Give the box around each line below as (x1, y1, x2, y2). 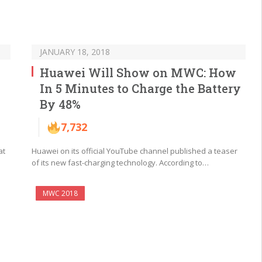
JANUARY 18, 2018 (40, 46, 110, 58)
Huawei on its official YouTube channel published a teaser (32, 146, 237, 157)
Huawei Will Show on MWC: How (40, 65, 236, 81)
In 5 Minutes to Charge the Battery (40, 81, 241, 96)
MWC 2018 (43, 188, 78, 199)
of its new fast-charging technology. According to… (32, 157, 209, 168)
